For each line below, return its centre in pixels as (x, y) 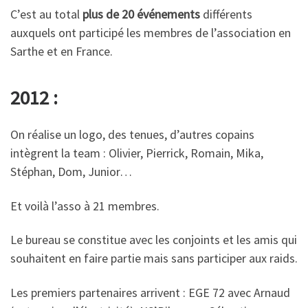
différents (226, 14)
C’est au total (46, 14)
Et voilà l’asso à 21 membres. (85, 206)
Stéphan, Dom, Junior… (71, 172)
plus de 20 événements (141, 14)
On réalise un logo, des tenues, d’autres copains (132, 134)
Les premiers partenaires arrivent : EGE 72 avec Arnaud (150, 292)
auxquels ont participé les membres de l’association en (151, 32)
